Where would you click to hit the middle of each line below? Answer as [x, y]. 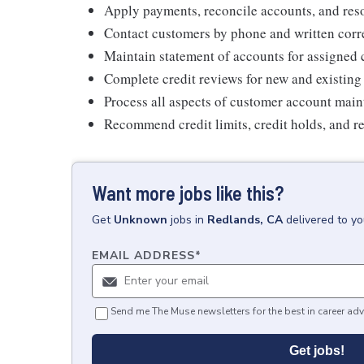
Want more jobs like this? [188, 193]
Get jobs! [317, 351]
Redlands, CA [245, 220]
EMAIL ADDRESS [143, 256]
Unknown [141, 220]
